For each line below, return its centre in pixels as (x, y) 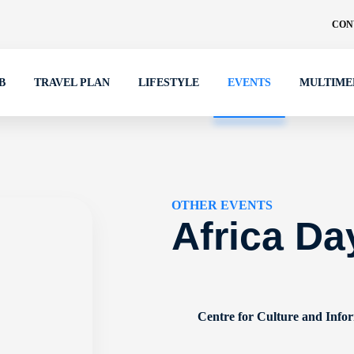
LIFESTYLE (169, 83)
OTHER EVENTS (222, 205)
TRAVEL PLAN (72, 83)
